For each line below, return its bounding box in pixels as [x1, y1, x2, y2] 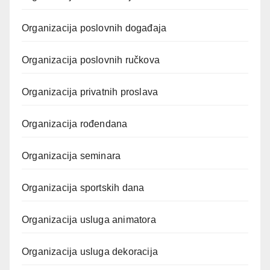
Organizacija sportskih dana [22, 182, 145, 193]
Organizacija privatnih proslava [22, 86, 159, 97]
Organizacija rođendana [22, 118, 128, 129]
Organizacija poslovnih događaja [22, 22, 167, 33]
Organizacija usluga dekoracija [22, 246, 158, 257]
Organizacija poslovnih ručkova [22, 54, 160, 65]
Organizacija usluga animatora [22, 214, 156, 225]
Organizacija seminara [22, 150, 121, 161]
